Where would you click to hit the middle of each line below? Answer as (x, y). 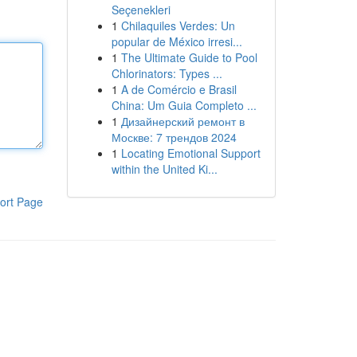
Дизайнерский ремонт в (182, 121)
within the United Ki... (164, 169)
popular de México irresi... (177, 41)
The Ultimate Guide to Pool (189, 57)
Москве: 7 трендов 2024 (174, 137)
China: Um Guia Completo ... (184, 105)
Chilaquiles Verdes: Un (178, 25)
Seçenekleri (141, 10)
